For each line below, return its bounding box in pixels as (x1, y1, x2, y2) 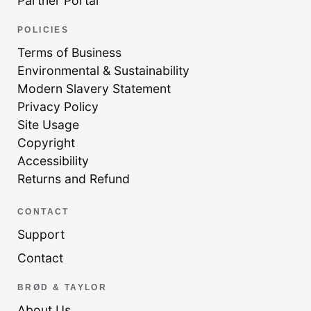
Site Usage (17, 117, 79, 133)
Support (17, 226, 65, 242)
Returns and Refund (17, 171, 130, 187)
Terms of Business (17, 45, 121, 60)
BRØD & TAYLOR (17, 282, 108, 292)
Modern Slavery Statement (17, 81, 171, 96)
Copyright (17, 135, 75, 151)
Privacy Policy (17, 99, 99, 115)
